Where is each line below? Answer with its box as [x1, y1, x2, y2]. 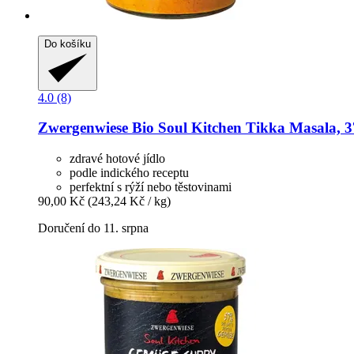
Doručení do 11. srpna [38, 221, 149, 235]
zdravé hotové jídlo [70, 152, 165, 166]
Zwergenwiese [38, 119, 128, 137]
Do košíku [44, 37, 91, 50]
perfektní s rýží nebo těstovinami [70, 180, 232, 194]
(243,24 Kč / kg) [88, 194, 171, 209]
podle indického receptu [70, 166, 189, 180]
